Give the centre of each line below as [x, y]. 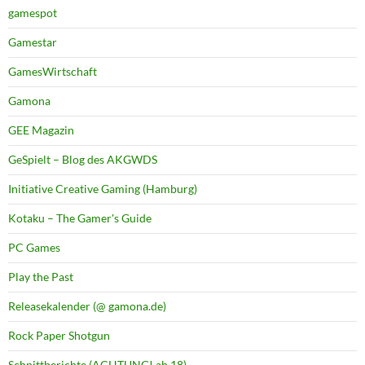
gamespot [33, 13]
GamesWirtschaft [53, 72]
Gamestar [33, 42]
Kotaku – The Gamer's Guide [80, 218]
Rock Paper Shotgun [59, 336]
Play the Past [41, 277]
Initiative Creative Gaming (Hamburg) [103, 189]
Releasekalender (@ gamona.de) [87, 306]
